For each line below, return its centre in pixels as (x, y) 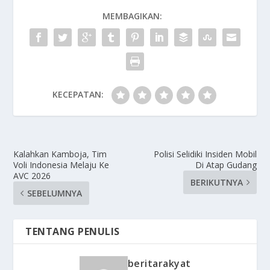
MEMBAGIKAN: (132, 16)
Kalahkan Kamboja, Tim (60, 154)
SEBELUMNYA (55, 193)
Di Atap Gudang (226, 165)
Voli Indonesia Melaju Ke (61, 165)
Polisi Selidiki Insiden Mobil (205, 154)
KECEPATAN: (78, 94)
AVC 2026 (32, 175)
